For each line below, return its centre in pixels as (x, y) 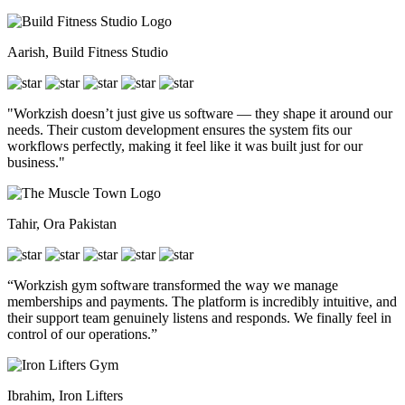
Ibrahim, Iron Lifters (65, 395)
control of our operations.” (82, 334)
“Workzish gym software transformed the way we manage (173, 285)
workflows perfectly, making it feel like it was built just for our (185, 146)
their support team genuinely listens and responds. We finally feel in (199, 317)
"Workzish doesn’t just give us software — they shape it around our (200, 113)
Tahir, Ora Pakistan (62, 223)
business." (36, 162)
